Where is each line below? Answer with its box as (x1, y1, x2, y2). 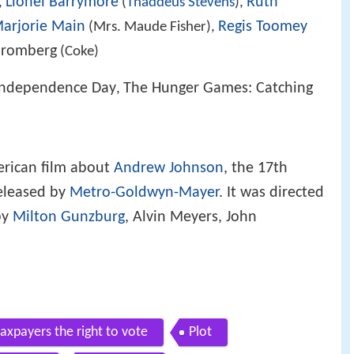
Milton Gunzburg (13, 209, 125, 226)
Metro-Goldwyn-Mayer (70, 185, 219, 201)
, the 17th (224, 160, 288, 177)
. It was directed (219, 185, 324, 201)
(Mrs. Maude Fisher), (85, 19, 218, 35)
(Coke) (57, 43, 99, 59)
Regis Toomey (218, 18, 307, 35)
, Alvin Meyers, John (125, 209, 257, 226)
